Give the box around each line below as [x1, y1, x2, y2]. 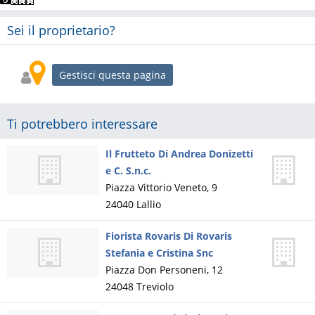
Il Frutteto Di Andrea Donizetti [105, 147, 253, 160]
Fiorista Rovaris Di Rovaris [105, 229, 232, 243]
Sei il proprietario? [7, 22, 115, 39]
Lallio [136, 198, 161, 211]
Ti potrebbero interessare [7, 115, 157, 132]
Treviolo [136, 280, 174, 293]
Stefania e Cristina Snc [105, 246, 213, 259]
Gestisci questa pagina [59, 68, 166, 82]
